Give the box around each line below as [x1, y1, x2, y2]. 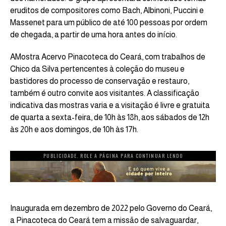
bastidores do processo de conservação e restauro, [10, 76, 189, 85]
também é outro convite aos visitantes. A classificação [10, 88, 199, 97]
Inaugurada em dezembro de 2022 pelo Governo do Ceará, [10, 203, 212, 212]
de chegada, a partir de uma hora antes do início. [10, 30, 177, 39]
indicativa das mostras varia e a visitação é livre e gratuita [10, 100, 210, 109]
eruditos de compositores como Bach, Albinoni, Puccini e [10, 6, 204, 15]
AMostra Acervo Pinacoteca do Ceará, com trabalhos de [10, 52, 205, 61]
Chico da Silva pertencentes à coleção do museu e [10, 64, 185, 73]
